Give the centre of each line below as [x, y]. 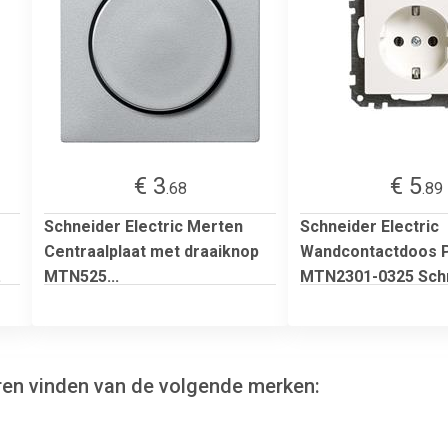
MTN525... [81, 276]
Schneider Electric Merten [143, 226]
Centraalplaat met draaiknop [151, 251]
